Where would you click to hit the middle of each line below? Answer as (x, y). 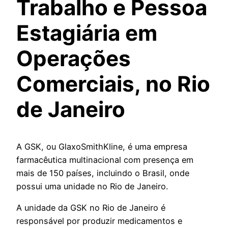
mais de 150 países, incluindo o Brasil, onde (103, 173)
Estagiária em (87, 33)
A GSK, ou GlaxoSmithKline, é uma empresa (102, 146)
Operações (74, 59)
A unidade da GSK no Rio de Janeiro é (91, 208)
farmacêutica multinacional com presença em (105, 160)
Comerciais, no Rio (113, 84)
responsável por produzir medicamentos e (99, 221)
